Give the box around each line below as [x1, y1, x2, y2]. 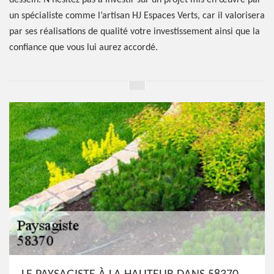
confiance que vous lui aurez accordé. [9, 43, 158, 53]
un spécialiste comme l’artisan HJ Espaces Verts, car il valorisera [9, 11, 265, 21]
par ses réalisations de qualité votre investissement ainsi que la [9, 27, 260, 37]
